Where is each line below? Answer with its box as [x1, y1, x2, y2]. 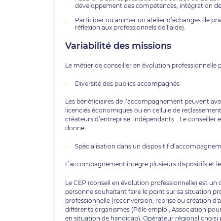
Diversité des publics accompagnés [75, 80, 180, 87]
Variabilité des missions [65, 40, 174, 51]
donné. [65, 124, 86, 132]
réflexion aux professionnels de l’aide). [75, 24, 185, 31]
